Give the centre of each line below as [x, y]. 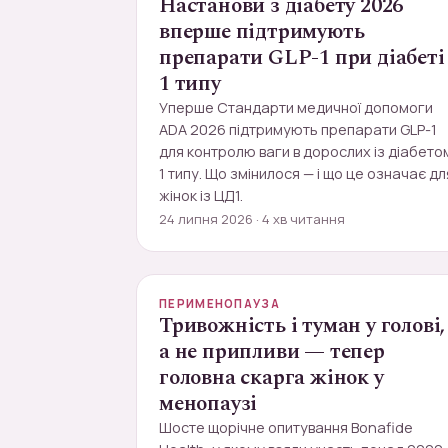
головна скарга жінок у [271, 378]
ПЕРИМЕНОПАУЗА [219, 303]
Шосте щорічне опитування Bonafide [286, 427]
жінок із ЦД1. [201, 195]
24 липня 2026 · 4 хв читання [252, 219]
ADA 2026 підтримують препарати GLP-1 [298, 129]
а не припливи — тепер [272, 352]
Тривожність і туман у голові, [302, 326]
